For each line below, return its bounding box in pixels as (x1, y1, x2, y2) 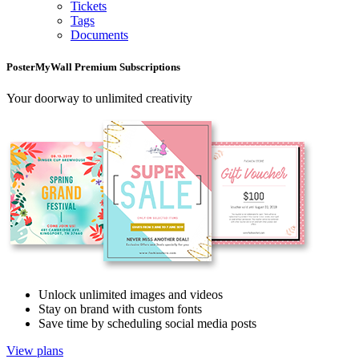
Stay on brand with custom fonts (38, 301, 202, 316)
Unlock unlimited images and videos (38, 287, 223, 301)
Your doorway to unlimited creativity (6, 91, 192, 105)
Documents (71, 28, 128, 42)
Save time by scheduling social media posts (38, 316, 256, 330)
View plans (6, 343, 63, 357)
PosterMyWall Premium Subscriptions (6, 60, 180, 73)
